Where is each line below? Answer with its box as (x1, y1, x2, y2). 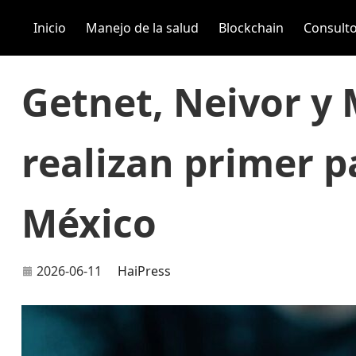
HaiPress (118, 262, 172, 280)
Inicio (33, 19, 66, 37)
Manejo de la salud (86, 19, 199, 37)
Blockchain (219, 19, 284, 37)
